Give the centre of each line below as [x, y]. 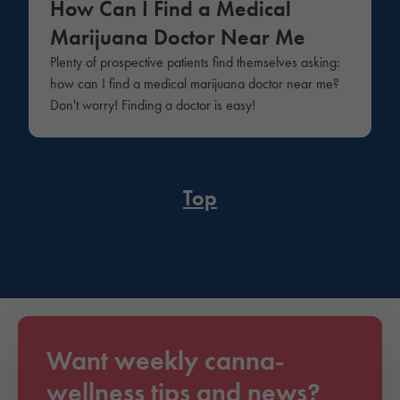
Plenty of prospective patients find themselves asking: [195, 62]
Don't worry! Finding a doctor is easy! [153, 105]
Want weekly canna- [166, 361]
